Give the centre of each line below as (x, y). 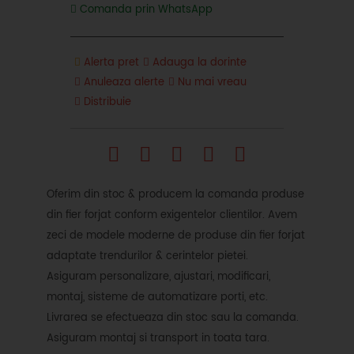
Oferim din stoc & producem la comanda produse (175, 194)
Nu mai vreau (211, 82)
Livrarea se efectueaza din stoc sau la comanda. (173, 318)
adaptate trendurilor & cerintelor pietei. (147, 256)
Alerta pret (110, 62)
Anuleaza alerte (122, 82)
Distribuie (106, 102)
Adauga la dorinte (198, 62)
